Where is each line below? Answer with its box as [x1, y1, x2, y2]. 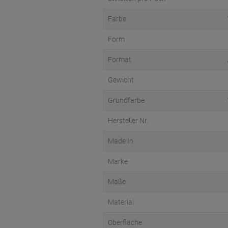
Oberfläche [108, 218, 142, 226]
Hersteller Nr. [108, 117, 148, 125]
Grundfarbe [108, 96, 145, 104]
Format [108, 55, 131, 64]
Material [108, 198, 134, 206]
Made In [108, 137, 133, 145]
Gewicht [108, 76, 134, 84]
